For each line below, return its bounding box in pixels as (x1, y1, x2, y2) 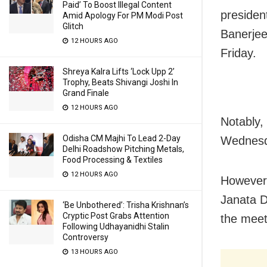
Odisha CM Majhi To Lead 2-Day (63, 133, 181, 143)
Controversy (63, 232, 108, 242)
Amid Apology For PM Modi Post (63, 11, 183, 20)
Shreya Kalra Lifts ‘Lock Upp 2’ (63, 67, 175, 76)
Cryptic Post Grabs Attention (63, 211, 169, 221)
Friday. (221, 46, 256, 60)
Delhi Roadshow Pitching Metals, (63, 144, 184, 154)
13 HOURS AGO (69, 248, 118, 256)
